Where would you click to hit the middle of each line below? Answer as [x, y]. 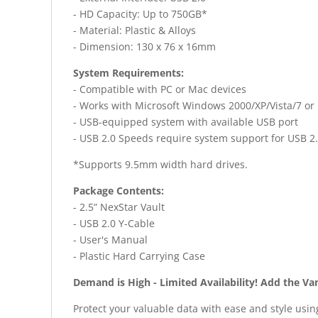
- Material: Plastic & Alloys [135, 31]
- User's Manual [110, 240]
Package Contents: [119, 191]
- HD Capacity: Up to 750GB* [140, 14]
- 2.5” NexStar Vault [119, 207]
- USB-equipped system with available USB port [186, 122]
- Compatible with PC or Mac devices [160, 89]
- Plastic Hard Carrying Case [139, 256]
